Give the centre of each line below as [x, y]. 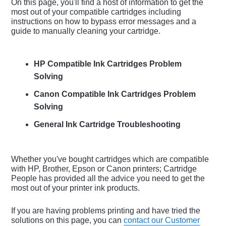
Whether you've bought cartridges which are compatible [110, 159]
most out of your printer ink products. [76, 188]
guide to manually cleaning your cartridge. [86, 31]
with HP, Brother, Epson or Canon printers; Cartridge [104, 169]
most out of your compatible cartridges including [96, 12]
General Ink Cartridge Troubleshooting [107, 125]
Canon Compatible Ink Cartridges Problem [115, 94]
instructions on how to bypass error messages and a [104, 22]
